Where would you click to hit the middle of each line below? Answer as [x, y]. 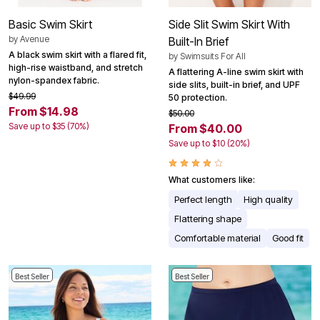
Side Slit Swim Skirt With [229, 25]
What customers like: [212, 180]
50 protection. [198, 98]
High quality [268, 200]
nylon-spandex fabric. [54, 81]
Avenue [35, 39]
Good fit [288, 238]
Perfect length [203, 200]
